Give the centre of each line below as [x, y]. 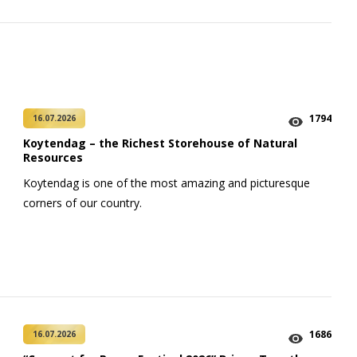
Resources [53, 157]
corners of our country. [84, 202]
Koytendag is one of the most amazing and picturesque [167, 182]
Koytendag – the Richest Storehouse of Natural [160, 143]
